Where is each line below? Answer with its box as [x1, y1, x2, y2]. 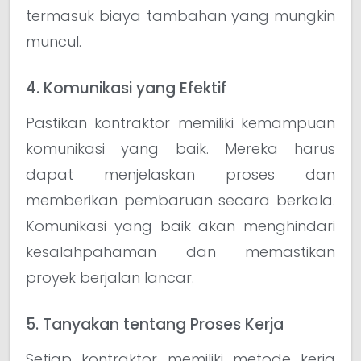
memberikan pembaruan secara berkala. [26, 190, 335, 210]
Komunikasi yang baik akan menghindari [26, 216, 335, 236]
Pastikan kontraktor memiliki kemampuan [26, 113, 335, 133]
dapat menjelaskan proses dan [26, 164, 335, 185]
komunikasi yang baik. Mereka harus [26, 139, 335, 159]
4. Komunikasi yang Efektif [26, 77, 226, 99]
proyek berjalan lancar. [26, 268, 194, 288]
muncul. [26, 31, 81, 52]
